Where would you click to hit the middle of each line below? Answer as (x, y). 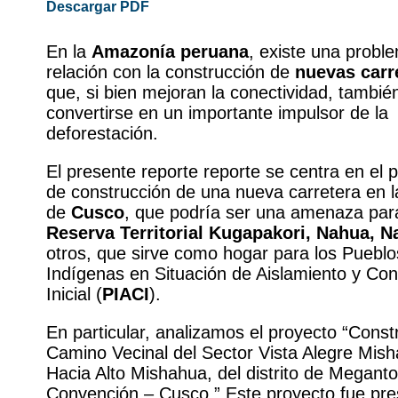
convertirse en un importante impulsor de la (217, 112)
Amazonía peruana (170, 51)
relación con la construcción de (171, 72)
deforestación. (102, 133)
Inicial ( (74, 294)
